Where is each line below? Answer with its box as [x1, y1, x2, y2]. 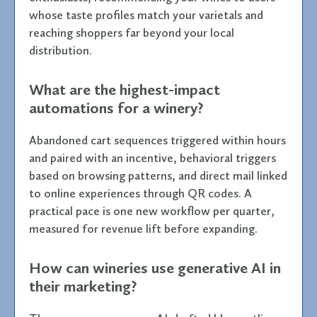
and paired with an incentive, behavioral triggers [29, 150, 276, 165]
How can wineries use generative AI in [29, 258, 281, 277]
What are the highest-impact [29, 79, 220, 99]
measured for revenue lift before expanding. [29, 221, 258, 236]
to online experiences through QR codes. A [29, 185, 252, 200]
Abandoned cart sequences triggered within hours [29, 132, 286, 147]
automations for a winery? [29, 98, 204, 117]
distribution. [29, 42, 92, 57]
